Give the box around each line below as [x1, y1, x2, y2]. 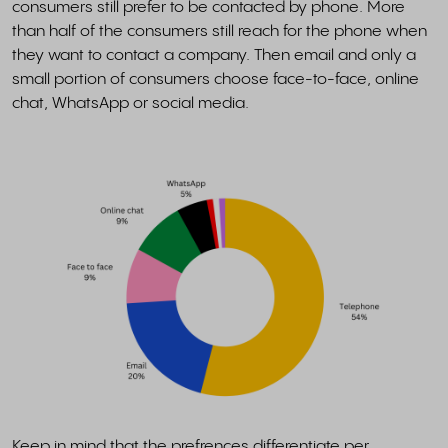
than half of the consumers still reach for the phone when [12, 23, 427, 40]
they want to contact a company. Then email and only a [12, 47, 416, 64]
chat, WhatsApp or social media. [12, 95, 253, 112]
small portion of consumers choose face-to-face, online [12, 71, 419, 88]
